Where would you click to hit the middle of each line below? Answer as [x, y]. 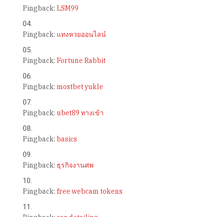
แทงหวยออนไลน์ [81, 35]
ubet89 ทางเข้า [80, 113]
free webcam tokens [89, 192]
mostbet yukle [80, 87]
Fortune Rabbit [81, 61]
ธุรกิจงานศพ [75, 165]
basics [67, 139]
